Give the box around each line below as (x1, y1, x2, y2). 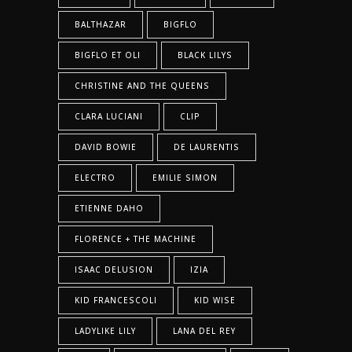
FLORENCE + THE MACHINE (75, 233, 196, 245)
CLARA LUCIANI (75, 111, 143, 123)
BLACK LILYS (178, 49, 233, 61)
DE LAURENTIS (174, 141, 240, 153)
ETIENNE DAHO (75, 203, 144, 214)
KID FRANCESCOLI (75, 295, 157, 306)
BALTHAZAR (75, 19, 126, 31)
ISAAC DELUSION (75, 264, 153, 276)
